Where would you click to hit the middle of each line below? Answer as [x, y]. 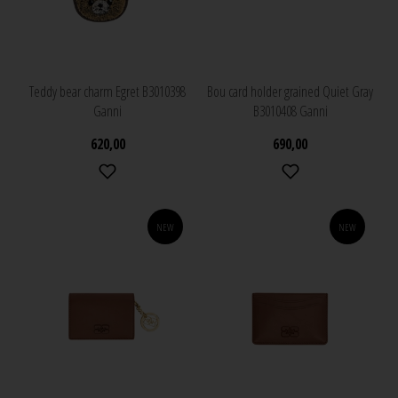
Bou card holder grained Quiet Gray [291, 92]
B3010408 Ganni [290, 111]
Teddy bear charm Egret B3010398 [108, 92]
